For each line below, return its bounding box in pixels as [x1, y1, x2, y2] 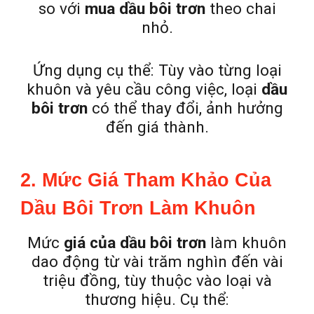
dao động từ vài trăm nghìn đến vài [31, 252, 283, 271]
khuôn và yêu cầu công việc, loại [27, 80, 261, 99]
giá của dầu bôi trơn [64, 233, 206, 252]
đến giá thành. [105, 118, 209, 137]
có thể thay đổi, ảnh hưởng [87, 99, 283, 118]
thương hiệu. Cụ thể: [85, 290, 229, 309]
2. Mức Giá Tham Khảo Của [20, 170, 272, 191]
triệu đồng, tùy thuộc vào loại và [42, 271, 272, 290]
